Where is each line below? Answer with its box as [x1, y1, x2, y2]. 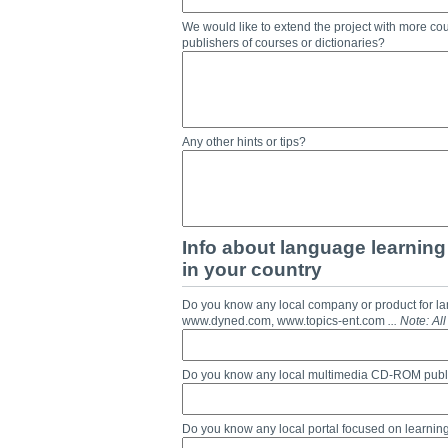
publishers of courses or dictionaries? [182, 36, 385, 50]
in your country [182, 259, 322, 280]
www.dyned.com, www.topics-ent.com [182, 314, 388, 328]
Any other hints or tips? [182, 135, 306, 149]
